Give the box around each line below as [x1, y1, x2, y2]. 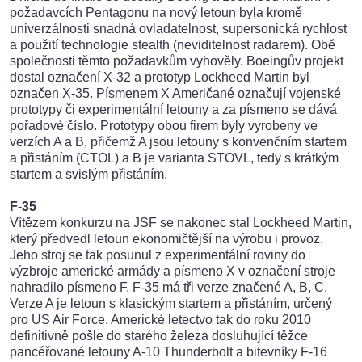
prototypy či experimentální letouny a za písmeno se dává [10, 103, 337, 117]
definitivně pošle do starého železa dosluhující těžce [10, 329, 308, 343]
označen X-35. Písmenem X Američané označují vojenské [10, 86, 341, 101]
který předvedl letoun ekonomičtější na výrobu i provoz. [10, 232, 323, 246]
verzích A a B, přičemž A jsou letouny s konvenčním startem [10, 135, 347, 149]
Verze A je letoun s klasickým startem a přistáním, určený [10, 297, 332, 311]
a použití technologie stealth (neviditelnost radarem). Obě [10, 38, 335, 53]
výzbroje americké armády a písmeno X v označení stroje [10, 264, 335, 279]
